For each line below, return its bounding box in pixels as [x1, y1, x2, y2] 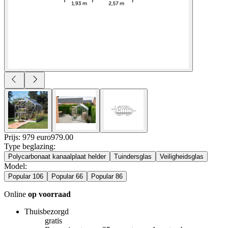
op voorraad [28, 189, 71, 198]
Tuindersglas [114, 152, 152, 160]
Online [4, 189, 28, 198]
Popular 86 [91, 172, 123, 180]
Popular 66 [51, 172, 83, 180]
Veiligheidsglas [160, 152, 204, 160]
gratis [45, 216, 62, 225]
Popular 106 [8, 172, 43, 180]
